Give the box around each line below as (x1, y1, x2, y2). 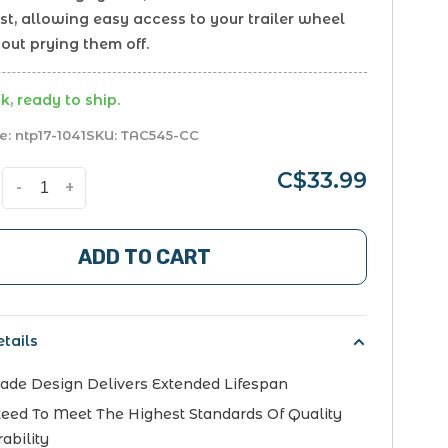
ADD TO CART (78, 245, 212, 269)
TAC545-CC (117, 127, 200, 144)
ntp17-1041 (11, 127, 87, 144)
